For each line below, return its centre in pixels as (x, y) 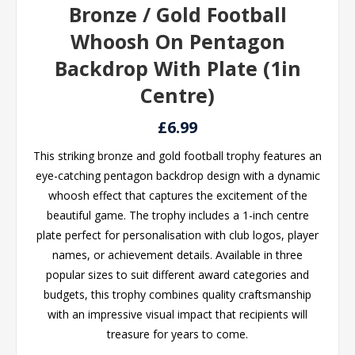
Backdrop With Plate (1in (177, 68)
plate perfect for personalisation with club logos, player (177, 235)
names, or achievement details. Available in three (177, 255)
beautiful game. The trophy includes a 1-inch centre (177, 215)
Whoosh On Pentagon (177, 41)
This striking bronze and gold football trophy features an (177, 156)
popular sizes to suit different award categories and (177, 275)
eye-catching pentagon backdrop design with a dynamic (177, 176)
